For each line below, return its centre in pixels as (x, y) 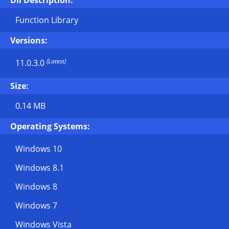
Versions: (29, 40)
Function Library (47, 20)
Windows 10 (39, 149)
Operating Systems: (50, 126)
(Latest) (56, 61)
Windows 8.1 (40, 168)
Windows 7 (36, 205)
